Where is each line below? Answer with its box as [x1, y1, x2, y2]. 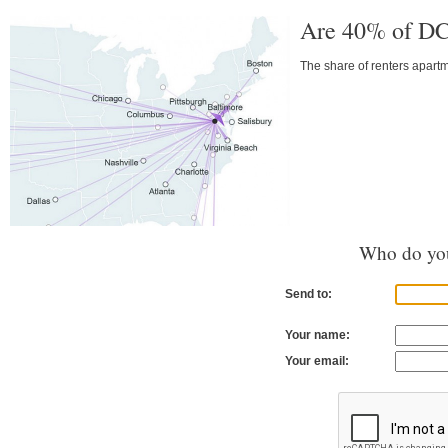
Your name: [285, 328, 350, 343]
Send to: [285, 287, 332, 302]
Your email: [285, 354, 349, 369]
